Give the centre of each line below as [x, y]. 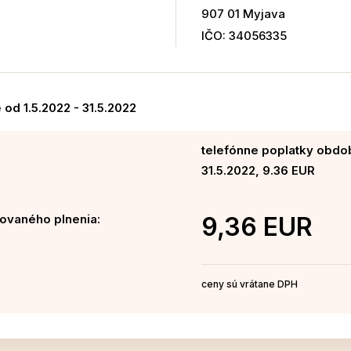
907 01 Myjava [243, 14]
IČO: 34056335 [244, 36]
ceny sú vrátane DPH [249, 284]
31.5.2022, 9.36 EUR [258, 171]
